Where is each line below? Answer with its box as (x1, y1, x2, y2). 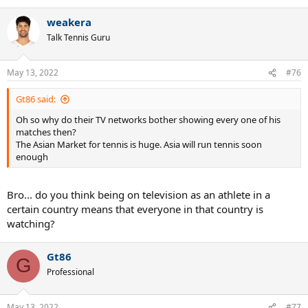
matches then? (16, 126, 76, 138)
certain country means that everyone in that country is (7, 201, 263, 216)
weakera (47, 14, 91, 29)
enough (16, 151, 48, 163)
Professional (47, 265, 94, 278)
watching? (7, 216, 55, 230)
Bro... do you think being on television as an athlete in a (7, 187, 270, 201)
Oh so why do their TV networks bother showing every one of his (16, 113, 280, 126)
